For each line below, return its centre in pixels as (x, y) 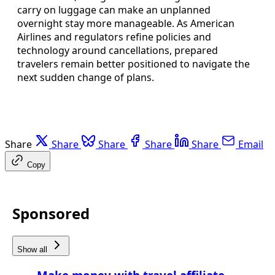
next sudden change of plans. (86, 77)
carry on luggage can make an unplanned (114, 10)
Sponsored (51, 213)
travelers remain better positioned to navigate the (134, 64)
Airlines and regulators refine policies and (114, 37)
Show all (33, 249)
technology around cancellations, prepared (118, 50)
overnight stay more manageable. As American (126, 23)
